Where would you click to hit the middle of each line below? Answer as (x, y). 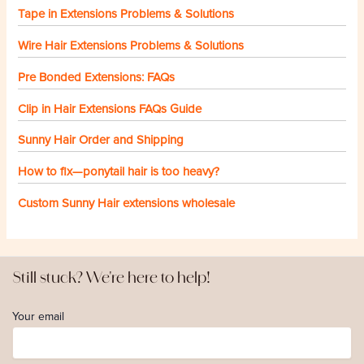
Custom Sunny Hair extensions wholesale (127, 204)
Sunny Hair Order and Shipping (101, 140)
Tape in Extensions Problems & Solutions (126, 13)
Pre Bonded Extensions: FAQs (97, 77)
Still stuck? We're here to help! (111, 277)
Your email (38, 316)
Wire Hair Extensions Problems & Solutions (131, 45)
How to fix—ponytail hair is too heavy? (119, 172)
